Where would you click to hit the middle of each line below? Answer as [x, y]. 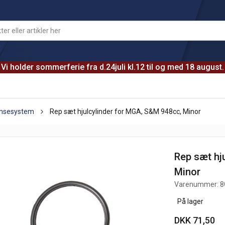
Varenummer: [197, 184]
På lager [189, 201]
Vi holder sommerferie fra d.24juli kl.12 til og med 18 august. [113, 67]
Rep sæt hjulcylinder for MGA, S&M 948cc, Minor [125, 111]
